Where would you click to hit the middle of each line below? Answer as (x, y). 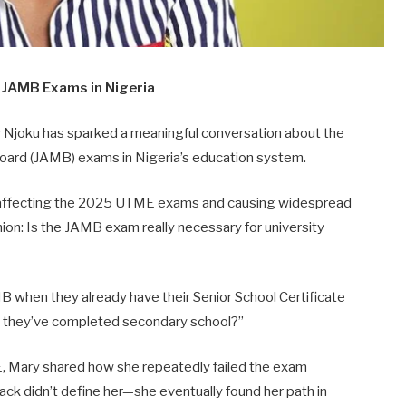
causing (253, 203)
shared (66, 367)
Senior (214, 297)
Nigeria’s (164, 157)
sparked (94, 133)
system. (282, 157)
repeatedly (178, 367)
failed (232, 367)
